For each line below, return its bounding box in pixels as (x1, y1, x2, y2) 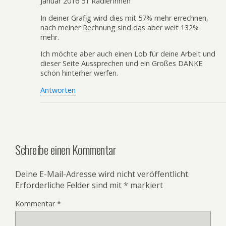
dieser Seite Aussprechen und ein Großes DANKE (40, 59, 202, 69)
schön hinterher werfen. (40, 68, 118, 78)
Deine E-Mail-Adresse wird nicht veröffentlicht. (15, 168, 190, 180)
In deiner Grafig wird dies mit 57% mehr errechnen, (40, 13, 208, 23)
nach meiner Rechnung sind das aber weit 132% (40, 22, 199, 32)
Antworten (40, 85, 76, 95)
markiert (128, 179, 163, 191)
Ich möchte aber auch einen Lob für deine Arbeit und (40, 49, 215, 59)
